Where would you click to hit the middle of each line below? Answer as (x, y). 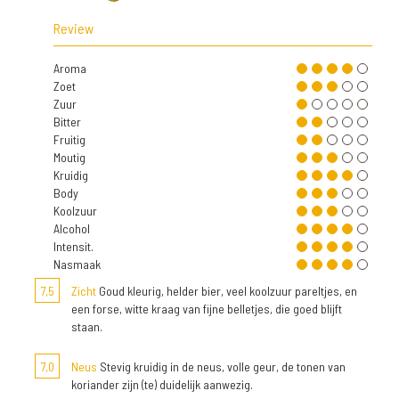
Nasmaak (77, 264)
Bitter (67, 121)
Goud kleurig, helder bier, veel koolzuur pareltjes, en (227, 290)
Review (73, 28)
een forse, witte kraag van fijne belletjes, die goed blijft (207, 308)
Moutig (69, 157)
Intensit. (73, 246)
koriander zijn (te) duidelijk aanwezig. (162, 384)
